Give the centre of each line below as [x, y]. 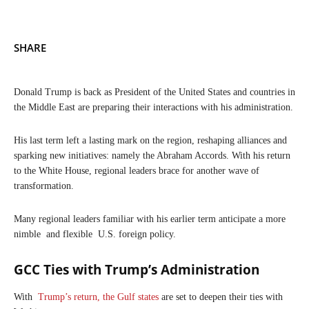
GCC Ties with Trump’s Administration [137, 269]
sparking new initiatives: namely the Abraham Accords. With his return [152, 155]
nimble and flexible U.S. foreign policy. [95, 234]
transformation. [44, 186]
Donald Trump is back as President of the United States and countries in [154, 92]
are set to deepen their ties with [221, 297]
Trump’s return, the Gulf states [97, 297]
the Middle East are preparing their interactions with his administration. [153, 107]
